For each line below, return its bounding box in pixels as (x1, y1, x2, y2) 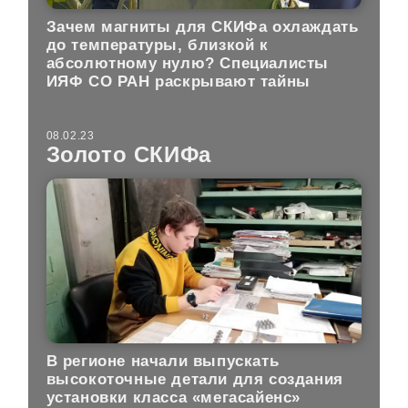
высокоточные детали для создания (46, 371, 343, 389)
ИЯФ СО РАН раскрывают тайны (46, 72, 311, 90)
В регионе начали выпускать (46, 352, 280, 371)
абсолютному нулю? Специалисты (46, 54, 330, 72)
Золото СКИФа (46, 141, 211, 167)
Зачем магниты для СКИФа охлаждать (46, 17, 359, 36)
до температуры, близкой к (46, 36, 269, 54)
